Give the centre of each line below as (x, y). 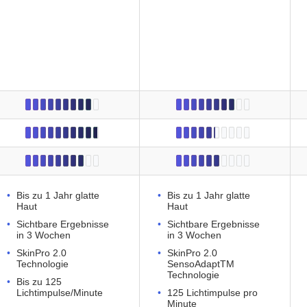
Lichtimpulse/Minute (60, 293)
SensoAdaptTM (201, 264)
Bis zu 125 (39, 282)
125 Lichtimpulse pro (212, 293)
